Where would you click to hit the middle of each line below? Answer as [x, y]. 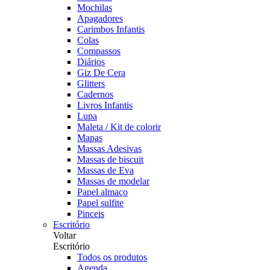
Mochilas [95, 8]
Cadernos [95, 94]
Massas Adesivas [109, 149]
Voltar [64, 235]
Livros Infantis [105, 105]
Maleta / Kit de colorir [119, 127]
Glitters [91, 83]
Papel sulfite [100, 203]
